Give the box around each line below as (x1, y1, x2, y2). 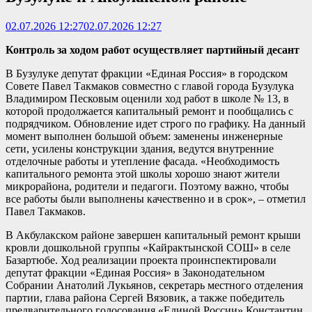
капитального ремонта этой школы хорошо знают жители (6, 167, 280, 180)
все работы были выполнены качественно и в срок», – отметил (6, 192, 306, 205)
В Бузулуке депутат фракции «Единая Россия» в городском (6, 67, 288, 79)
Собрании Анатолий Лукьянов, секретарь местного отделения (6, 279, 303, 291)
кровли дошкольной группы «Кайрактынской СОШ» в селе (6, 241, 290, 253)
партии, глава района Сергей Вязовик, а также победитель (6, 291, 284, 304)
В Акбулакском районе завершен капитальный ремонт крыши (6, 228, 301, 241)
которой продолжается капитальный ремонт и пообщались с (6, 104, 293, 117)
